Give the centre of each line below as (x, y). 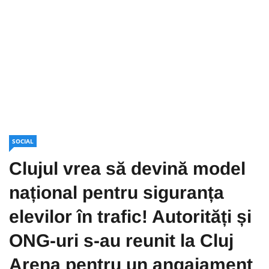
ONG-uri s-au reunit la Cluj (121, 240)
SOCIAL (23, 141)
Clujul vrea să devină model (127, 168)
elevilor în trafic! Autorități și (130, 216)
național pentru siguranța (116, 192)
